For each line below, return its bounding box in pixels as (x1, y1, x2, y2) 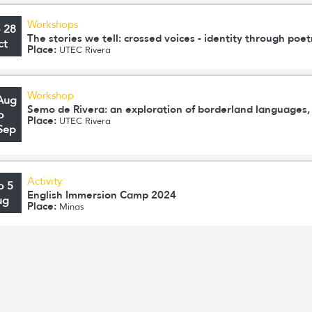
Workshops (27, 18, 79, 31)
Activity (27, 175, 63, 187)
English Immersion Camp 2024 (27, 188, 177, 201)
